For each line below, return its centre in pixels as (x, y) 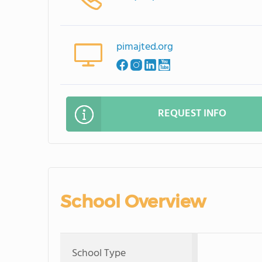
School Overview (133, 201)
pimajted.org (145, 47)
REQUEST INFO (192, 114)
